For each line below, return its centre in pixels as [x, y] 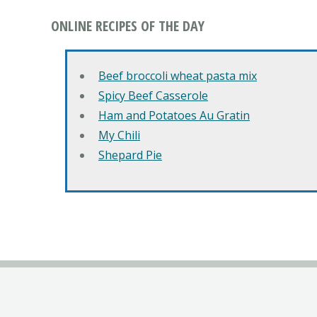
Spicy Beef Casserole [153, 96]
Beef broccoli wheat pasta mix [178, 76]
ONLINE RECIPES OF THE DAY [128, 26]
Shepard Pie [130, 155]
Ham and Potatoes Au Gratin [174, 115]
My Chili [119, 135]
